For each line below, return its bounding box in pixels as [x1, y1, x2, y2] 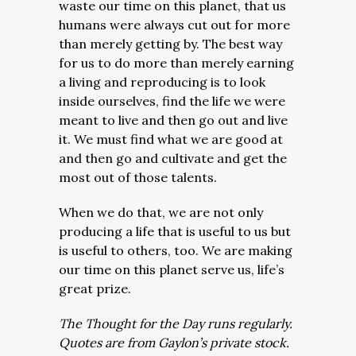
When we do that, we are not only [59, 204, 263, 220]
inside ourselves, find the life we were [59, 93, 285, 109]
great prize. [59, 281, 131, 296]
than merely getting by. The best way [59, 36, 282, 52]
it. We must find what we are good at [59, 131, 283, 147]
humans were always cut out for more [59, 17, 290, 33]
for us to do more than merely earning [59, 55, 294, 71]
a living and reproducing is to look [59, 74, 265, 90]
